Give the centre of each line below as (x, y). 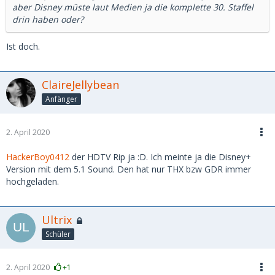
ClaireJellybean (80, 85)
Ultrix (57, 220)
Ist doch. (23, 46)
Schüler (58, 234)
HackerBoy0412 (38, 157)
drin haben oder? (48, 19)
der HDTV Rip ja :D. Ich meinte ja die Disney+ (160, 157)
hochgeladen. (33, 181)
